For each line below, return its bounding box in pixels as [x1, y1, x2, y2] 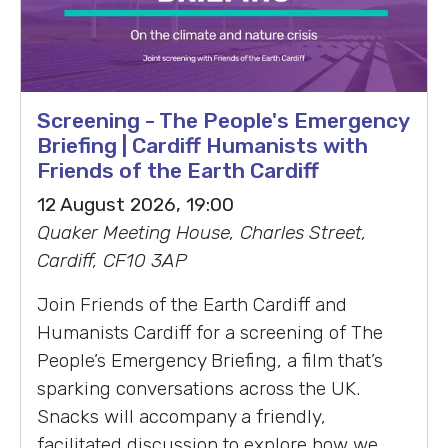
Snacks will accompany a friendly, [37, 405, 326, 429]
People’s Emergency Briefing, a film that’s [37, 349, 383, 373]
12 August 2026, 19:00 [37, 193, 234, 217]
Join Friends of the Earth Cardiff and [37, 293, 347, 317]
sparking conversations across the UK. [37, 377, 360, 401]
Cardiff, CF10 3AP [37, 249, 187, 273]
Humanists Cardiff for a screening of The [37, 321, 383, 345]
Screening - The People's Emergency [37, 108, 409, 134]
